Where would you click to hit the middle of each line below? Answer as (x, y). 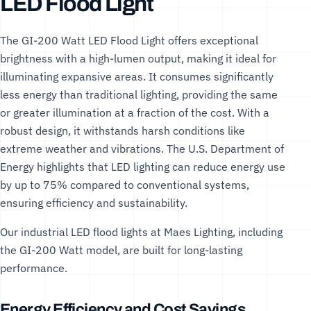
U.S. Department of (236, 148)
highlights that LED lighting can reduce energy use (160, 166)
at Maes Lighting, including (215, 232)
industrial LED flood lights (84, 232)
